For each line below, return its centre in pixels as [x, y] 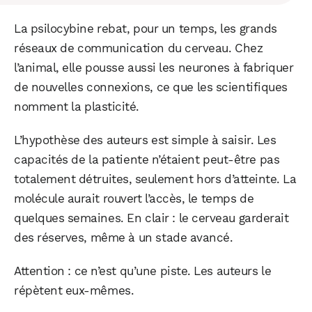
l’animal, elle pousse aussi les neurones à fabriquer [154, 67]
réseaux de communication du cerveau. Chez [139, 48]
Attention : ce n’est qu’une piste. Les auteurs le [143, 271]
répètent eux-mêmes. [74, 290]
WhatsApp [80, 40]
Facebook [80, 96]
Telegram [156, 40]
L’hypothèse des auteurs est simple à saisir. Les [145, 140]
